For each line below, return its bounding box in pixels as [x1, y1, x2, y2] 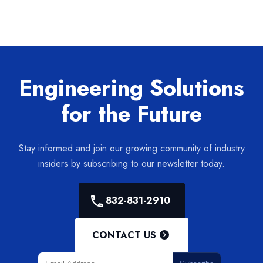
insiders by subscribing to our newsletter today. [38, 156, 225, 170]
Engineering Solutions [19, 71, 244, 104]
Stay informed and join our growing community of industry [18, 141, 245, 155]
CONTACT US [92, 228, 156, 242]
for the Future [61, 97, 202, 130]
